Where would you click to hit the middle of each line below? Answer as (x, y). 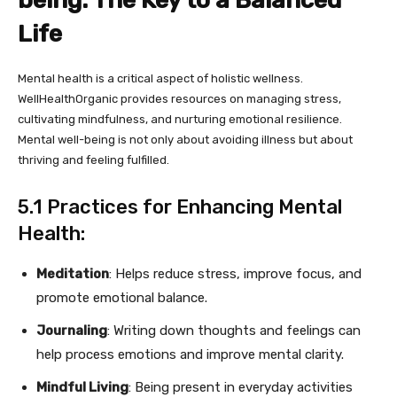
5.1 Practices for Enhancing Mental (180, 207)
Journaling (72, 331)
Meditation (73, 274)
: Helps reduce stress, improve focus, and (235, 274)
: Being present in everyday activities (241, 387)
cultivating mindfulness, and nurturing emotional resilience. (180, 119)
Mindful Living (82, 387)
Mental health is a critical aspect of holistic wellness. (160, 78)
